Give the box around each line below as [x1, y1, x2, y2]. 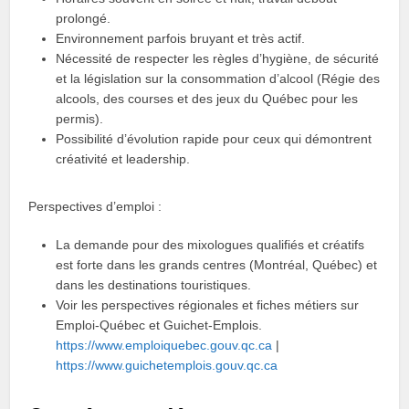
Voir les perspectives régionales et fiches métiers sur [56, 298, 360, 312]
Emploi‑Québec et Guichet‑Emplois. [56, 318, 263, 332]
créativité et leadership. [56, 152, 191, 166]
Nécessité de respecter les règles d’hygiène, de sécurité [56, 51, 380, 66]
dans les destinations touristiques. [56, 278, 252, 292]
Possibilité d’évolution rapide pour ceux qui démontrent [56, 131, 372, 146]
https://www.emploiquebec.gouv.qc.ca [56, 338, 273, 352]
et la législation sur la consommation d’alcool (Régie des [56, 71, 381, 86]
